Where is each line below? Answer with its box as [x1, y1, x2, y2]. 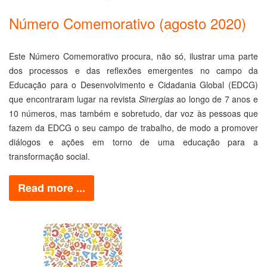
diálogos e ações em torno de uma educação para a [9, 136, 258, 148]
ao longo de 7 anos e [176, 93, 259, 105]
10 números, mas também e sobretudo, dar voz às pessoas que [9, 107, 258, 119]
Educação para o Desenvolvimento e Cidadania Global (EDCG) [9, 79, 258, 91]
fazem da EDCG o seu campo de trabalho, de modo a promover [9, 122, 258, 133]
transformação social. [9, 150, 90, 162]
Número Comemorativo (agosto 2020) [9, 13, 246, 33]
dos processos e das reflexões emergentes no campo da [9, 64, 258, 76]
